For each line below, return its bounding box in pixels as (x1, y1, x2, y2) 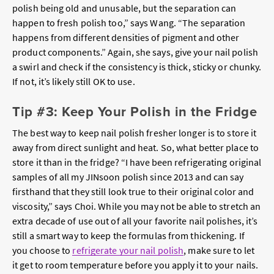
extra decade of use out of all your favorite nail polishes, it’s (12, 214, 258, 227)
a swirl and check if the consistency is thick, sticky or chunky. (12, 60, 262, 73)
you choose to (12, 243, 73, 256)
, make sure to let (183, 243, 255, 256)
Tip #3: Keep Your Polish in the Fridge (12, 102, 257, 122)
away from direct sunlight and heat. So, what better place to (12, 141, 259, 154)
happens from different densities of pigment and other (12, 31, 240, 43)
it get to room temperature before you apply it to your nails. (12, 258, 259, 271)
